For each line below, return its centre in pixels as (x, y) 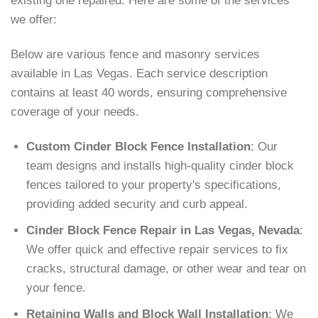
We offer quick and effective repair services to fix (158, 250)
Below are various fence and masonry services (135, 54)
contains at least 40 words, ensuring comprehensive (149, 92)
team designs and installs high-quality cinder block (160, 165)
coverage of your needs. (75, 111)
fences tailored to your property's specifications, (154, 185)
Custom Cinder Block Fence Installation (139, 146)
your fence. (56, 288)
